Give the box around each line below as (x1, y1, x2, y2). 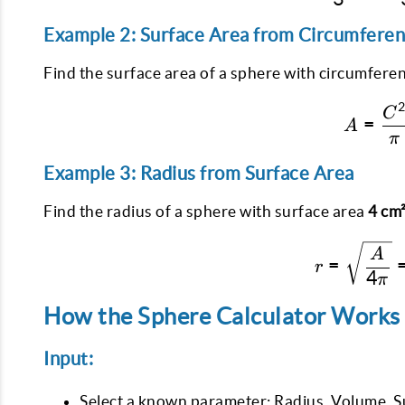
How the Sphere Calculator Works (43, 304, 400, 330)
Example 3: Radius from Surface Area (43, 162, 354, 184)
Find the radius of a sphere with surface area (43, 202, 368, 220)
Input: (43, 348, 93, 370)
